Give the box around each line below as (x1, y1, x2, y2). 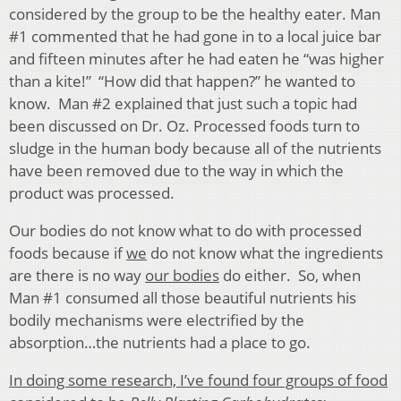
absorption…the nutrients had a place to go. (9, 332, 311, 354)
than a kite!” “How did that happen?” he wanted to (9, 71, 355, 92)
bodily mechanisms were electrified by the (9, 310, 304, 331)
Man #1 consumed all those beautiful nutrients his (9, 287, 356, 309)
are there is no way (9, 265, 145, 286)
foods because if (9, 243, 126, 264)
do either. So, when (219, 265, 361, 286)
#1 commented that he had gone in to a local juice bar (9, 26, 381, 47)
